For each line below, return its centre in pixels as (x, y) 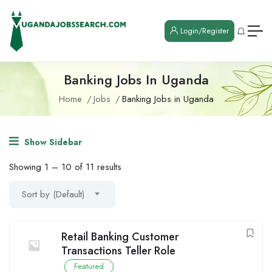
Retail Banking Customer (120, 237)
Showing (27, 167)
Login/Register (203, 31)
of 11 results (97, 167)
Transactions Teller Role (118, 251)
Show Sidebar (52, 142)
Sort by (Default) (53, 195)
